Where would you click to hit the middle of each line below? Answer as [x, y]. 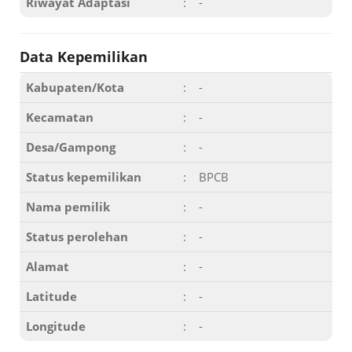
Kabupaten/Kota [75, 87]
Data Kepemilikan [84, 57]
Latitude [51, 296]
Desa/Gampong [71, 147]
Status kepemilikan [84, 177]
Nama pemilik [68, 207]
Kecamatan [60, 117]
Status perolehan [77, 236]
